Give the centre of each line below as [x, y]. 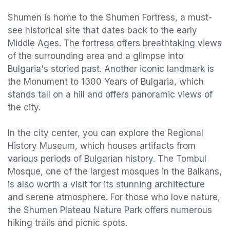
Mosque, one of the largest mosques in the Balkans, [115, 171]
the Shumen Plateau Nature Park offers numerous [110, 210]
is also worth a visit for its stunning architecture [106, 184]
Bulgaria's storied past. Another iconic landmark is [111, 69]
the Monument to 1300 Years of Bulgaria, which [106, 82]
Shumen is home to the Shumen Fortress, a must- [110, 17]
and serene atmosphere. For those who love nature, [114, 197]
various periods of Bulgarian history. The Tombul [107, 159]
